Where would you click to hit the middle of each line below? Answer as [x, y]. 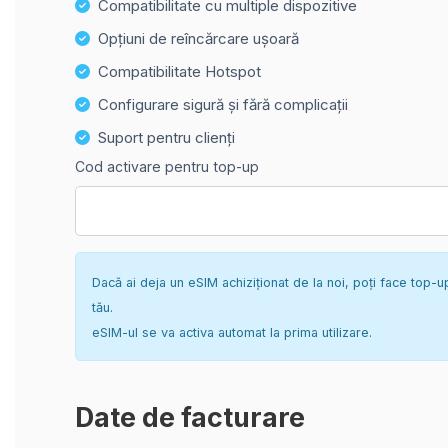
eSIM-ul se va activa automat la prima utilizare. [232, 332]
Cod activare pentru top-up [167, 166]
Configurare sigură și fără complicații [223, 104]
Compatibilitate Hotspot [179, 71]
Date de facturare [190, 416]
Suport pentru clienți [166, 137]
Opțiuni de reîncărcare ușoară [198, 38]
